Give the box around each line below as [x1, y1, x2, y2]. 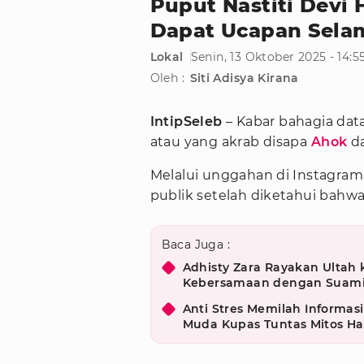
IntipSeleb [149, 114, 223, 130]
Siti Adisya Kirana [189, 71, 299, 86]
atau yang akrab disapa [149, 134, 311, 150]
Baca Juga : [161, 237, 230, 253]
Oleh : [149, 71, 184, 86]
